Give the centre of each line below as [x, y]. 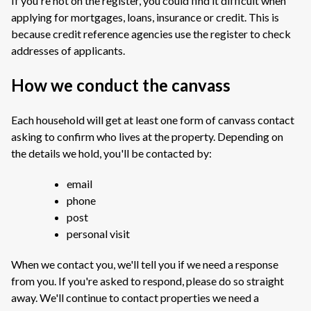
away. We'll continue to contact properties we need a [135, 297]
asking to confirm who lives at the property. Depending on [147, 136]
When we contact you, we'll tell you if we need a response [145, 264]
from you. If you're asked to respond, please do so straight [148, 281]
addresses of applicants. [68, 50]
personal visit [98, 234]
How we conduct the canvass [121, 85]
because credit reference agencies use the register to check [151, 34]
